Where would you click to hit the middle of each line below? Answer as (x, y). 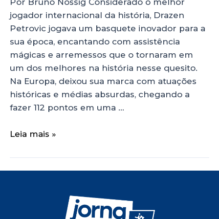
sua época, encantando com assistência (95, 41)
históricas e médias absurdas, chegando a (100, 94)
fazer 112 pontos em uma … (67, 107)
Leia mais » (33, 134)
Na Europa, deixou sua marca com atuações (103, 81)
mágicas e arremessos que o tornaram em (101, 55)
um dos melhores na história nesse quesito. (104, 68)
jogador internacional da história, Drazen (97, 15)
